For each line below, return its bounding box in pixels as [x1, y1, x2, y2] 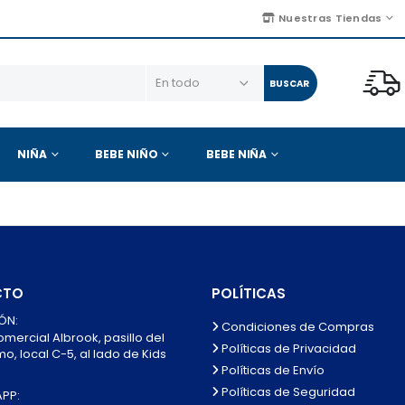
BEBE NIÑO [95, 146, 158, 162]
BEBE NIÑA [206, 146, 268, 162]
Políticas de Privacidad [219, 339, 356, 357]
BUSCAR [268, 76, 309, 90]
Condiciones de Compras [219, 317, 374, 335]
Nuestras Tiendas [275, 11, 382, 26]
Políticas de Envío [219, 361, 325, 379]
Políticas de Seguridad [219, 382, 355, 400]
